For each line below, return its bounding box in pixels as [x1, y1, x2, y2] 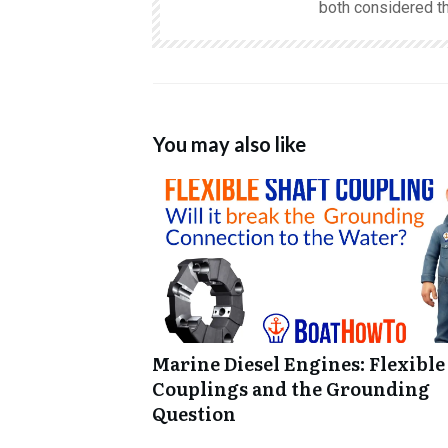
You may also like [153, 131, 306, 156]
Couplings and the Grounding [152, 374, 430, 402]
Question [152, 399, 236, 427]
